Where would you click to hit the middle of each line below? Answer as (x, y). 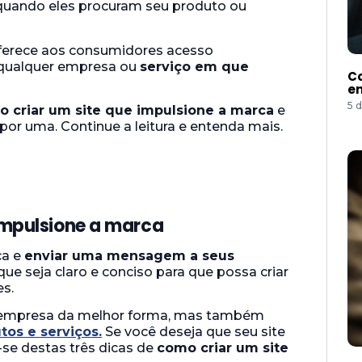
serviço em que (194, 66)
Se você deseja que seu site (194, 332)
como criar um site (223, 348)
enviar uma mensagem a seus (129, 255)
